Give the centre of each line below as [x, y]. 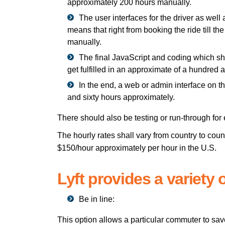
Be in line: [97, 199]
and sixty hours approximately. [121, 97]
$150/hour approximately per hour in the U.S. [137, 148]
